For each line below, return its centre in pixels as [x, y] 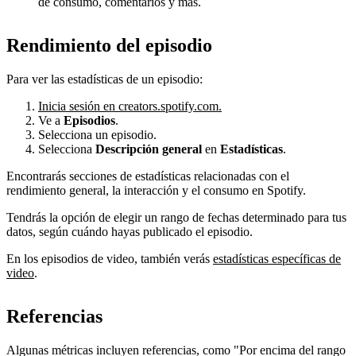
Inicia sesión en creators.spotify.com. [130, 106]
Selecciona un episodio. [97, 135]
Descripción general [149, 149]
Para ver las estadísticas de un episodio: [104, 79]
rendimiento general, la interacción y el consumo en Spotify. [156, 191]
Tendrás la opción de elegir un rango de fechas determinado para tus [176, 218]
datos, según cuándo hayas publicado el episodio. [130, 232]
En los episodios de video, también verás [110, 259]
